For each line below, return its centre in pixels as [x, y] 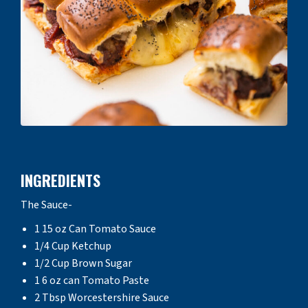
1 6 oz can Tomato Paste [92, 280]
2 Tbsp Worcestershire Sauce [102, 297]
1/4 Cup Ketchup [73, 246]
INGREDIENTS [60, 180]
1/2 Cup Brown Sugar [83, 263]
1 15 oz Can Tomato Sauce [95, 229]
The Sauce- [46, 205]
